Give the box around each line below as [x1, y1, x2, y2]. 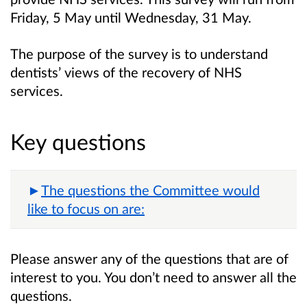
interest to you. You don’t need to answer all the [10, 269, 297, 286]
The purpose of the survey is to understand [10, 45, 268, 62]
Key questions [10, 128, 146, 156]
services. [10, 82, 63, 99]
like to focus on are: [27, 200, 145, 217]
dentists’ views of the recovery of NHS [10, 64, 242, 81]
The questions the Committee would [41, 182, 260, 199]
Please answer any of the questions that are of [10, 250, 288, 267]
